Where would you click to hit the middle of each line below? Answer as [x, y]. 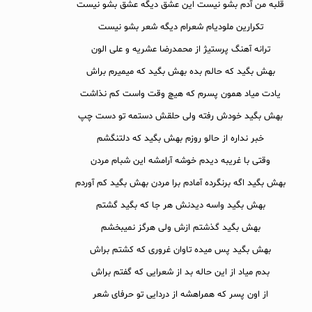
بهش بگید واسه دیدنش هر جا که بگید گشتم [180, 206]
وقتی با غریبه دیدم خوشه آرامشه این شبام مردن [180, 161]
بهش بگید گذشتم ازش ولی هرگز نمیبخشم [180, 228]
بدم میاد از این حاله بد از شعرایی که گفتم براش [180, 273]
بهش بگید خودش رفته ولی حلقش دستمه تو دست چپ [180, 117]
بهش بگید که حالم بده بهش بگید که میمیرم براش [180, 72]
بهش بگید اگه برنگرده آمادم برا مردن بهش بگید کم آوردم [180, 184]
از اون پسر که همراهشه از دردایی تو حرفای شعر [180, 295]
